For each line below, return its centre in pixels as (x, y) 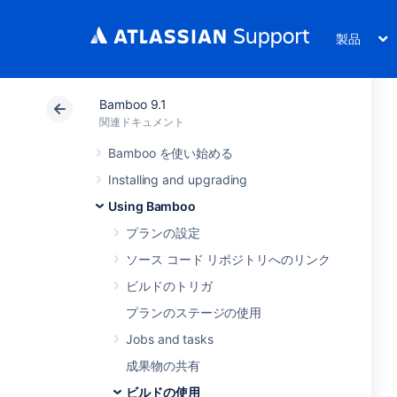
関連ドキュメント (142, 122)
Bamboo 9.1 (133, 104)
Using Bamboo (152, 206)
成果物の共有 (163, 366)
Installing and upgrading (178, 179)
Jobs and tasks (170, 339)
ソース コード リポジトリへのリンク (228, 259)
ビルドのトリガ (169, 286)
